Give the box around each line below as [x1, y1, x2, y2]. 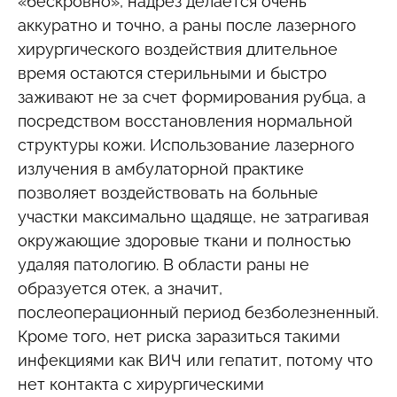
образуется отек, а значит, [18, 278, 222, 298]
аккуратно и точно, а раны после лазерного [18, 15, 356, 35]
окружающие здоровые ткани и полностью [18, 230, 351, 250]
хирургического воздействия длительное [18, 39, 338, 58]
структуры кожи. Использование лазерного [18, 135, 354, 154]
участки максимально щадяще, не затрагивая [18, 206, 369, 226]
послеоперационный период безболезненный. [18, 302, 378, 322]
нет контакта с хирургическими [18, 374, 264, 393]
